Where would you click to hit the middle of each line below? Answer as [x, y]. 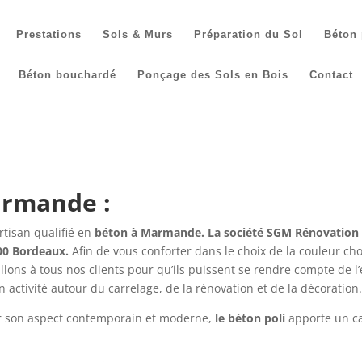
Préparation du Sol [249, 34]
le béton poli [250, 318]
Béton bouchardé [68, 75]
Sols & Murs [138, 34]
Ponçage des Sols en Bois [213, 75]
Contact [332, 75]
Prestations [49, 34]
